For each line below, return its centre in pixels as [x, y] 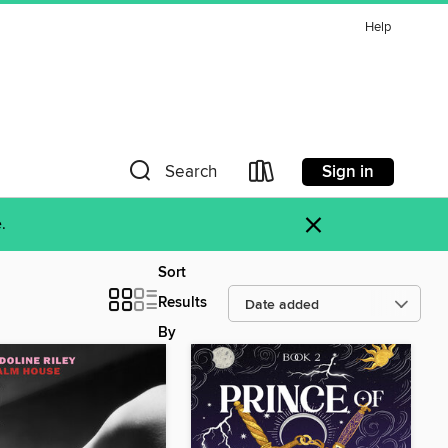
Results [182, 303]
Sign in [348, 171]
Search [191, 172]
